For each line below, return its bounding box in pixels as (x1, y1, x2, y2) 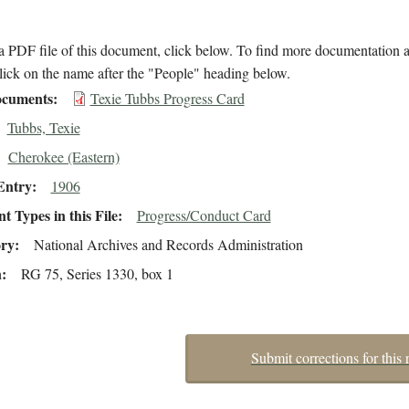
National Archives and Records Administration (33, 235, 303, 255)
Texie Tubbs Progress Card (89, 89, 245, 109)
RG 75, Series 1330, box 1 (20, 264, 173, 284)
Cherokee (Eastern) (7, 147, 120, 167)
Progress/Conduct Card (136, 205, 271, 225)
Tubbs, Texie (6, 118, 80, 138)
